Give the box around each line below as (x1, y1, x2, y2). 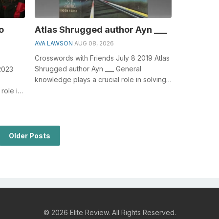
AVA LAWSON (34, 40, 73, 47)
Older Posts (9, 131, 51, 140)
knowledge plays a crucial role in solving (34, 75, 166, 84)
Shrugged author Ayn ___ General (34, 65, 141, 73)
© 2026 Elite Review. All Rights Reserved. (43, 208, 176, 217)
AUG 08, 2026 (74, 40, 114, 47)
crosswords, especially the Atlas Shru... (34, 86, 159, 95)
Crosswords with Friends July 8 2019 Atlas (34, 54, 170, 63)
